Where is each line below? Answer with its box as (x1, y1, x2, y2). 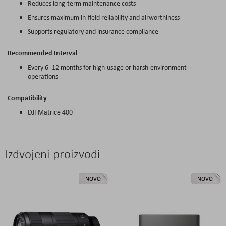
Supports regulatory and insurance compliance (28, 26, 160, 36)
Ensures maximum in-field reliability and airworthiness (28, 12, 181, 22)
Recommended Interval (8, 47, 79, 58)
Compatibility (8, 92, 48, 102)
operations (28, 71, 60, 81)
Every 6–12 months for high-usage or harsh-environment (28, 62, 187, 72)
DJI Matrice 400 (28, 107, 74, 117)
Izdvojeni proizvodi (5, 146, 100, 162)
